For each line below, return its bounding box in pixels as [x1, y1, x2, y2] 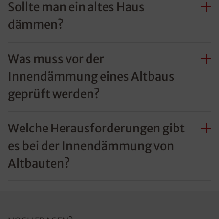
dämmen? [8, 17, 64, 33]
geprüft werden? [8, 87, 100, 102]
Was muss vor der [8, 51, 104, 67]
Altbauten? [8, 156, 70, 172]
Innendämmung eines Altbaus [8, 69, 175, 85]
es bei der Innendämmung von [8, 138, 174, 154]
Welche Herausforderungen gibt [8, 121, 185, 136]
